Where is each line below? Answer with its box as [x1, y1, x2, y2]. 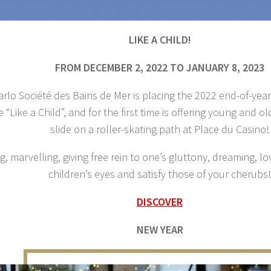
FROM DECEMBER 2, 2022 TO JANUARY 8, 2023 [55, 60, 264, 74]
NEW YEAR [136, 223, 183, 237]
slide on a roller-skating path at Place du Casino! [50, 122, 269, 136]
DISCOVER [137, 195, 183, 209]
